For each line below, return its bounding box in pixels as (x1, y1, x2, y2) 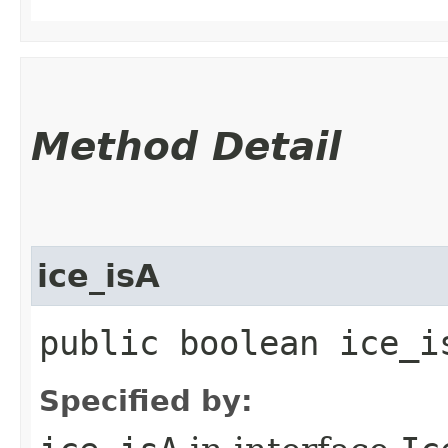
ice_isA (37, 257, 160, 294)
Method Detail (31, 123, 341, 169)
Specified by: (39, 383, 253, 418)
